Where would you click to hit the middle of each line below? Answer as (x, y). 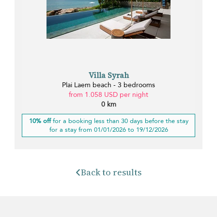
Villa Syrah (108, 75)
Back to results (111, 172)
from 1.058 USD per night (108, 95)
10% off (40, 121)
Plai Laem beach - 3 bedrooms (108, 85)
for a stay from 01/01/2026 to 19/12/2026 (108, 130)
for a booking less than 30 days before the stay (119, 121)
